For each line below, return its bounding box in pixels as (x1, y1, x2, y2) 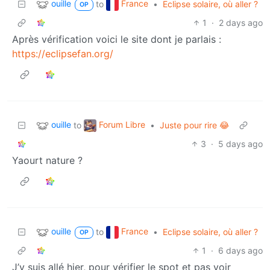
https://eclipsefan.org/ (12, 47, 113, 60)
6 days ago (218, 245, 263, 256)
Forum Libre (99, 119, 145, 130)
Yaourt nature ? (12, 154, 83, 166)
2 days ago (219, 17, 263, 28)
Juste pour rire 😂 (160, 119, 229, 130)
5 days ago (218, 138, 263, 149)
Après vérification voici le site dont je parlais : (12, 33, 221, 45)
